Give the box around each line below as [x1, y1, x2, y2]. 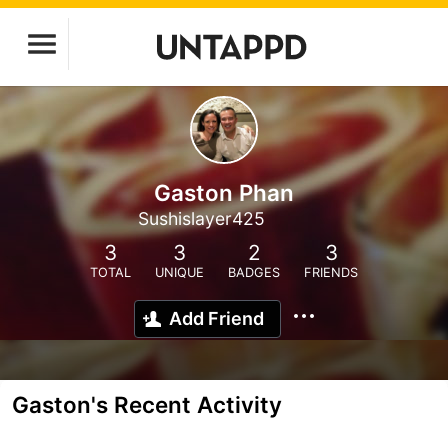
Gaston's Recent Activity [12, 391, 282, 418]
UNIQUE [155, 265, 204, 280]
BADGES [228, 265, 280, 280]
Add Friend [169, 308, 264, 329]
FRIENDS [304, 265, 358, 280]
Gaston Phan [154, 179, 294, 206]
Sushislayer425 [138, 208, 265, 229]
